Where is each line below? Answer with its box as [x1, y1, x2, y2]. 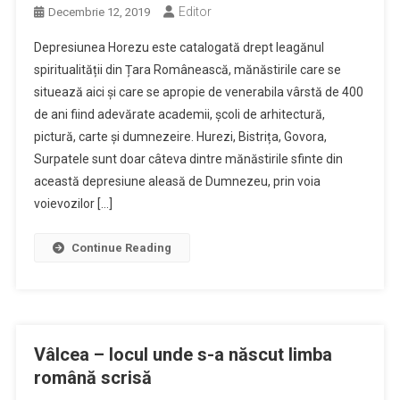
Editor [178, 4, 212, 19]
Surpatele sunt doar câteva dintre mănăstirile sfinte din [33, 152, 343, 166]
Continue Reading [71, 241, 171, 254]
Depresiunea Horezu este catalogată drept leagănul [33, 40, 324, 54]
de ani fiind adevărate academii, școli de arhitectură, [33, 107, 325, 121]
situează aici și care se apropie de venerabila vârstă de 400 [33, 85, 363, 99]
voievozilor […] [33, 196, 112, 211]
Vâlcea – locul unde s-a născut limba [33, 344, 332, 365]
